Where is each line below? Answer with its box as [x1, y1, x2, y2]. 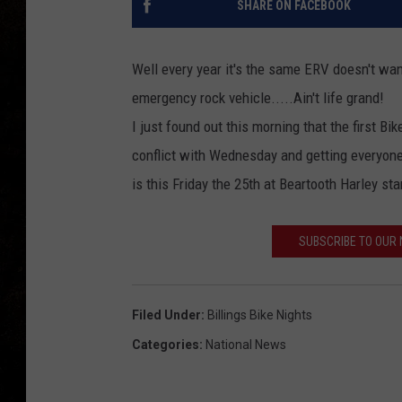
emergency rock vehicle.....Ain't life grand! [132, 89, 384, 108]
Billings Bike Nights [207, 308, 312, 323]
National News [205, 337, 286, 353]
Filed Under [132, 308, 201, 323]
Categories [132, 337, 199, 353]
